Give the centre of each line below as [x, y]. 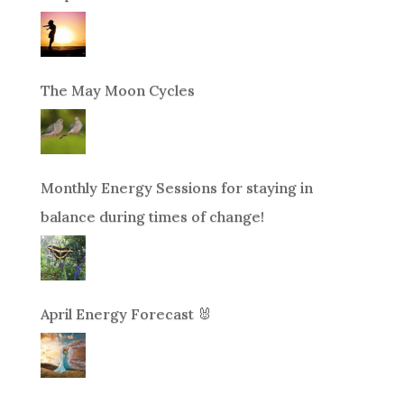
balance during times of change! [152, 216]
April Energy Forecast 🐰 [126, 313]
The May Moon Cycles [117, 90]
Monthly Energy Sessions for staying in [176, 187]
